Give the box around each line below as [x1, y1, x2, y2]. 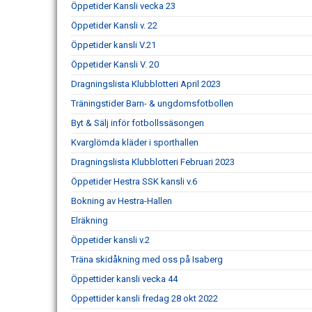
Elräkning [71, 215, 108, 226]
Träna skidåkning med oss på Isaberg [71, 254, 223, 265]
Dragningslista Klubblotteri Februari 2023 [71, 157, 235, 168]
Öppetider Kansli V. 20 [71, 59, 159, 70]
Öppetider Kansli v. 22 [71, 20, 157, 31]
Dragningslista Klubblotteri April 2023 [71, 79, 221, 90]
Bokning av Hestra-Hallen [71, 196, 172, 207]
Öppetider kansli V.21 [71, 40, 156, 51]
